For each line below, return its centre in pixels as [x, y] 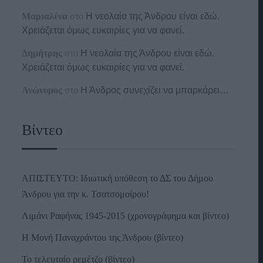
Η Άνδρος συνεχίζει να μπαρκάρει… [155, 90]
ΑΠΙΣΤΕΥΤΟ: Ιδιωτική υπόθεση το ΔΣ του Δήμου [118, 178]
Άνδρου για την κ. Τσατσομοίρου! [86, 194]
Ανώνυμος [42, 90]
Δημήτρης [42, 53]
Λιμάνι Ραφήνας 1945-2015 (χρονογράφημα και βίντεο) [126, 216]
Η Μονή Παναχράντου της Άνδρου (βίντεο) [103, 238]
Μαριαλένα [45, 16]
